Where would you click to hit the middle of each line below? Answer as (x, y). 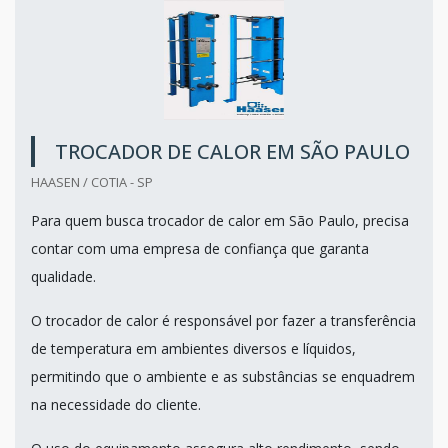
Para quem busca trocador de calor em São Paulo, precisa (220, 220)
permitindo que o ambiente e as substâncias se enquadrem (223, 376)
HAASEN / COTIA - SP (92, 181)
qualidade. (63, 276)
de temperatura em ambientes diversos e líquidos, (193, 348)
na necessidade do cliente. (116, 404)
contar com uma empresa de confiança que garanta (200, 248)
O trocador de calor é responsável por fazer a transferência (223, 320)
